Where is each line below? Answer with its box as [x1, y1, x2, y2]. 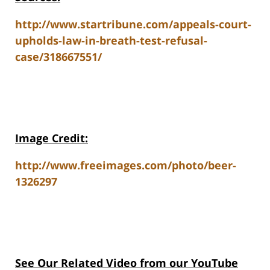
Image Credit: [15, 131, 88, 146]
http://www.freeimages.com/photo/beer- [15, 158, 236, 173]
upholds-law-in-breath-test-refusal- [15, 33, 207, 48]
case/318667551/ [15, 49, 102, 64]
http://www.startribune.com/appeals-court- [15, 17, 251, 32]
